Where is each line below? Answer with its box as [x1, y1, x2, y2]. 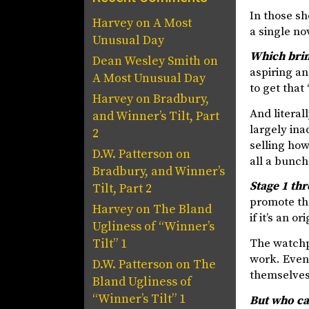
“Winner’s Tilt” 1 [92, 291, 186, 307]
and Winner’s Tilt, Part [92, 108, 219, 124]
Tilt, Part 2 [92, 181, 152, 197]
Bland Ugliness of [92, 274, 192, 290]
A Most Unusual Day [92, 70, 206, 86]
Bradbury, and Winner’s [92, 163, 225, 179]
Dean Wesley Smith [92, 53, 201, 69]
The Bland [153, 201, 212, 217]
